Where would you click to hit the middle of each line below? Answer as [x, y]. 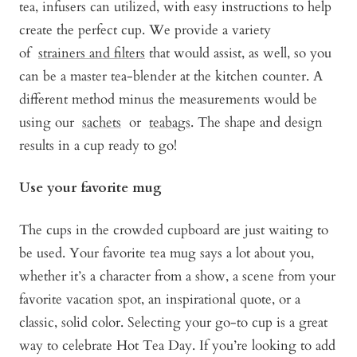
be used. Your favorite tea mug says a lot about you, [167, 253]
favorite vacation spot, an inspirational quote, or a [160, 300]
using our [51, 123]
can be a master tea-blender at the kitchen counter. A [171, 76]
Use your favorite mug [90, 188]
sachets [102, 123]
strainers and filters [92, 53]
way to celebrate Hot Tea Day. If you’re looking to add [177, 346]
